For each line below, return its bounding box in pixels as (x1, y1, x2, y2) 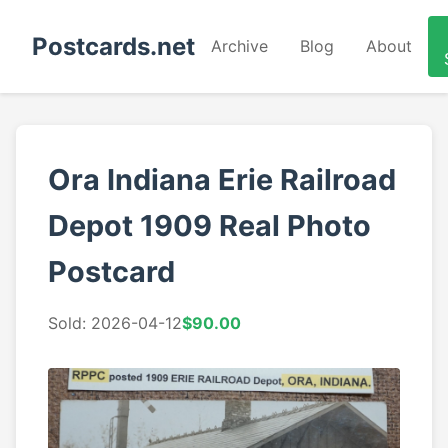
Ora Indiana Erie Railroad (48, 162, 396, 197)
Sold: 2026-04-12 (48, 313, 182, 333)
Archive (211, 36, 268, 56)
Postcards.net (32, 31, 195, 61)
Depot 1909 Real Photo (48, 208, 371, 243)
